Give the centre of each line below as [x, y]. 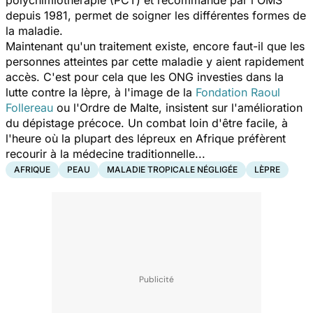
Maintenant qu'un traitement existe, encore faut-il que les [155, 46]
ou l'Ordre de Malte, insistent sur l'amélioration [178, 107]
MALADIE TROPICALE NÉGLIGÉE [172, 169]
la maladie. [34, 30]
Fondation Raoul [238, 92]
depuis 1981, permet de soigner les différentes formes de [156, 15]
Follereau [29, 107]
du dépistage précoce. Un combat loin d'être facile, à [147, 123]
